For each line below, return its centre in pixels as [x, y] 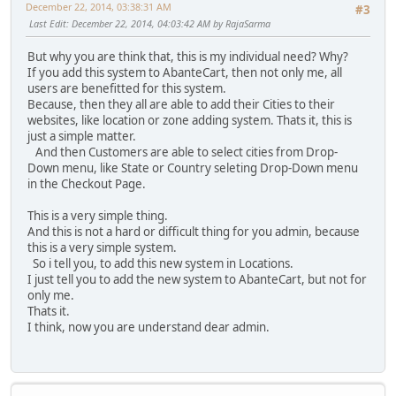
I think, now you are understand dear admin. [148, 327]
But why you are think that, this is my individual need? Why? [188, 57]
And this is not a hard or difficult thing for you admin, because [194, 232]
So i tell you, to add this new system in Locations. [160, 264]
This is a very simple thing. [98, 216]
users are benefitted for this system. [127, 89]
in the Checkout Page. [87, 184]
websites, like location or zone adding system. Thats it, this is [190, 121]
